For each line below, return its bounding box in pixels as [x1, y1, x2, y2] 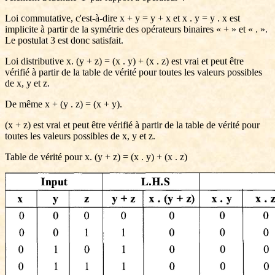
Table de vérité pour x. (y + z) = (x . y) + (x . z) [5, 152, 187, 162]
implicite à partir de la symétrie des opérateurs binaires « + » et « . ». [5, 24, 268, 34]
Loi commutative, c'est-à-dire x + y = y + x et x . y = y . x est [5, 13, 240, 23]
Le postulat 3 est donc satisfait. [5, 35, 123, 45]
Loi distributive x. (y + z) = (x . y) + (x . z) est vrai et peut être [5, 56, 244, 66]
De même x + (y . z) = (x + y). [5, 99, 122, 109]
